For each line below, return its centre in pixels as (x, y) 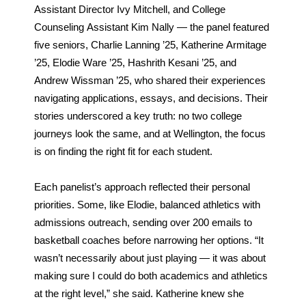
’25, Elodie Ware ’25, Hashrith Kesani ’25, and (135, 63)
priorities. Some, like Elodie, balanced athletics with (147, 205)
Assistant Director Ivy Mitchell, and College (129, 10)
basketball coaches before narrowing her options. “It (149, 241)
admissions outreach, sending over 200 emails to (143, 223)
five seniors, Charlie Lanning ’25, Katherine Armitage (150, 45)
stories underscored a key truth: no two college (138, 116)
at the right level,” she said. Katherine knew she (139, 294)
